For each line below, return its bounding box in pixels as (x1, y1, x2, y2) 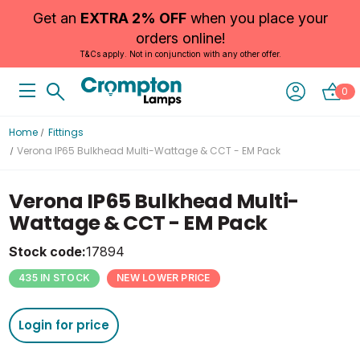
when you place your (186, 10, 328, 27)
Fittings (47, 125, 84, 139)
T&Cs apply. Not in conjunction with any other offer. (79, 49, 281, 59)
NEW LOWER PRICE (117, 272, 211, 284)
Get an (32, 10, 80, 27)
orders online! (135, 30, 225, 47)
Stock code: (9, 243, 87, 260)
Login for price (18, 316, 110, 333)
